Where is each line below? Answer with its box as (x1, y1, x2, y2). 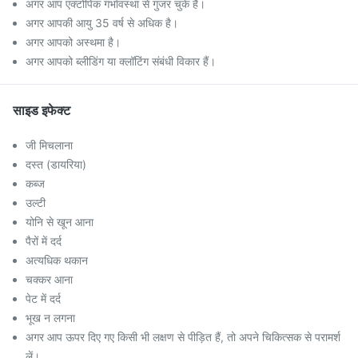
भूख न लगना (26, 311, 75, 324)
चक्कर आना (26, 272, 73, 286)
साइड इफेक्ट (13, 102, 70, 118)
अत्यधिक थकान (26, 253, 88, 267)
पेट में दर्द (26, 292, 61, 305)
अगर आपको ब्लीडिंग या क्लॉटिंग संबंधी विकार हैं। (26, 54, 216, 68)
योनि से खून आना (26, 215, 93, 229)
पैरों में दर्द (26, 234, 62, 248)
